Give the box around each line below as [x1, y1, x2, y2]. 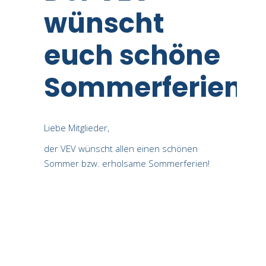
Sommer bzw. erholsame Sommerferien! [44, 157, 210, 170]
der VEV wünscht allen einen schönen [44, 142, 198, 155]
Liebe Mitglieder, [44, 122, 109, 134]
